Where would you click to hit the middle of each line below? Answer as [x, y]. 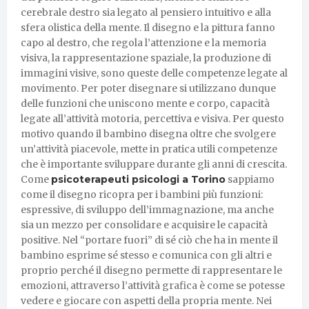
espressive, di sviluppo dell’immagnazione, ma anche [147, 209]
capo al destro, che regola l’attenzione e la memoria [143, 42]
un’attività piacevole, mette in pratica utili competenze [149, 149]
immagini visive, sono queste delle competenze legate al [154, 73]
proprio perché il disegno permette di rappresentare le [151, 270]
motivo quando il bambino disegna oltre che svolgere [148, 133]
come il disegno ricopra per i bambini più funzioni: [142, 194]
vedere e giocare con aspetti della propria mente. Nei [146, 300]
